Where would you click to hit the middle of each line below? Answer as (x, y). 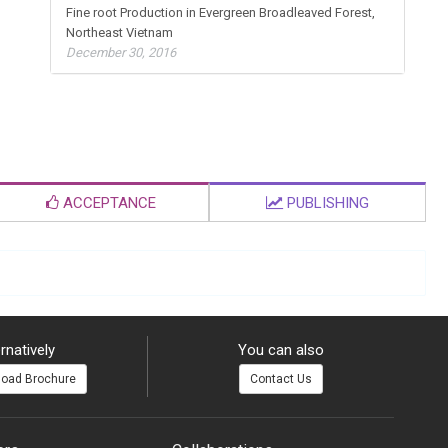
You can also (281, 350)
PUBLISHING (326, 203)
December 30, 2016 (121, 53)
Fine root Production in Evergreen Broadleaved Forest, (221, 13)
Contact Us (281, 379)
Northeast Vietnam (121, 33)
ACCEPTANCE (107, 203)
